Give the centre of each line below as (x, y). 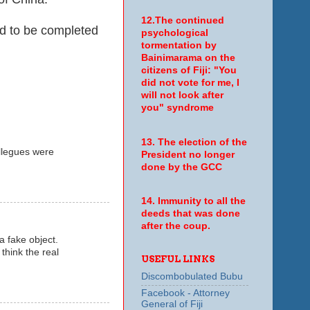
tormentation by (179, 46)
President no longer (188, 154)
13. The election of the (194, 142)
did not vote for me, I (190, 83)
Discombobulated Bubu (192, 277)
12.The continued (182, 21)
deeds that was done (190, 214)
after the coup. (175, 226)
